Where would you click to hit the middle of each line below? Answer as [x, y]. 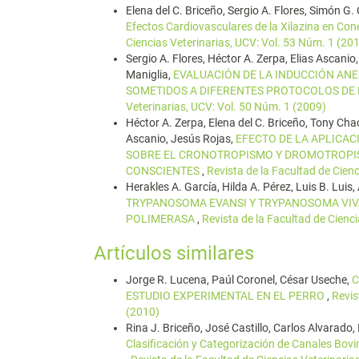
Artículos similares [174, 253]
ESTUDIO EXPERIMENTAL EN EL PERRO [226, 296]
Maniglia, [149, 75]
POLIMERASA [161, 219]
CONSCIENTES [164, 171]
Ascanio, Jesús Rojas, [181, 139]
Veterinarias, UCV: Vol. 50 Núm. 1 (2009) [226, 107]
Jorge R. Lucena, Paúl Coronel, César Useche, [239, 280]
